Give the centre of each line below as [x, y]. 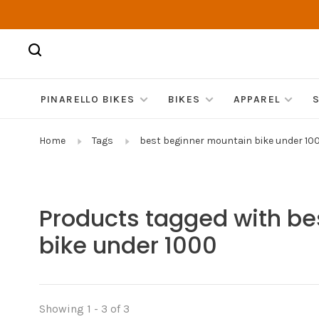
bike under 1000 [128, 246]
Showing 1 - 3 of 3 [84, 309]
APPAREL [257, 100]
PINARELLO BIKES [88, 100]
